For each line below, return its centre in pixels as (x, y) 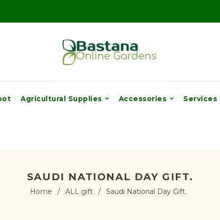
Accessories (144, 99)
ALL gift (79, 192)
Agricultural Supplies (62, 99)
